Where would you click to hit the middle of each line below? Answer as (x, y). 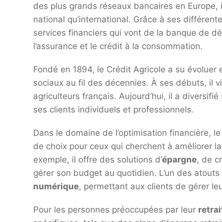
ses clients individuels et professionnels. (113, 110)
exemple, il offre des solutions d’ (98, 160)
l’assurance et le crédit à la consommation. (118, 46)
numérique (56, 187)
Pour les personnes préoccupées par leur (116, 210)
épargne (179, 160)
